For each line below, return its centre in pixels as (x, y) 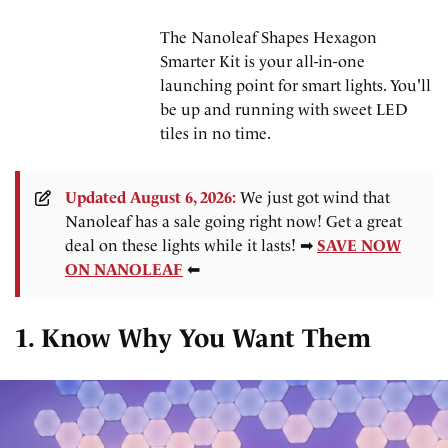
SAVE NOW (359, 245)
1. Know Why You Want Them (193, 338)
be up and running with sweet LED (283, 109)
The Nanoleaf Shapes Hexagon (268, 37)
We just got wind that (313, 197)
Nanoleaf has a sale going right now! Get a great (233, 221)
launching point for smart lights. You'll (295, 85)
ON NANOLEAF (124, 269)
